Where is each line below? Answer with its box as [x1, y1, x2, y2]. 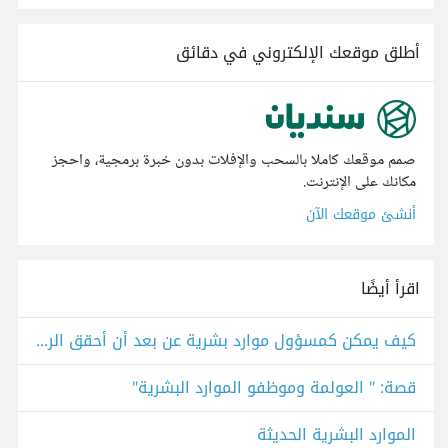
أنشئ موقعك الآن [306, 201, 416, 229]
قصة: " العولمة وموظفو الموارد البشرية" [132, 372, 416, 404]
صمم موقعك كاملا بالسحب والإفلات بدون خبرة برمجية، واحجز [52, 147, 416, 175]
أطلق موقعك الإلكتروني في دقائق [176, 37, 420, 68]
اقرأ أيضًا [361, 273, 420, 305]
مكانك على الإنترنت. [303, 169, 416, 197]
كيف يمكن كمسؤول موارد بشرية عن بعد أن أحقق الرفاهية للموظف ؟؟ [36, 325, 48, 357]
